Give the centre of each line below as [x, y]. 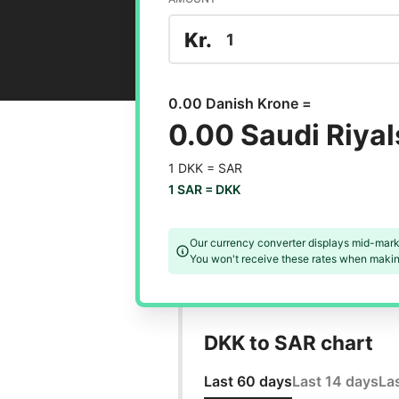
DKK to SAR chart [288, 343]
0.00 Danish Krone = [240, 104]
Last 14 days [335, 382]
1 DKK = [193, 168]
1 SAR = [191, 190]
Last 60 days [248, 382]
